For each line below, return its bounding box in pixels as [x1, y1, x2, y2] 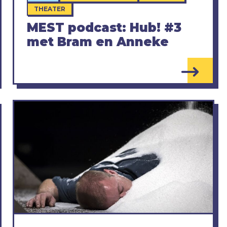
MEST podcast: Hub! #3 [26, 20, 181, 35]
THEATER [33, 5, 65, 13]
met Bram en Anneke [26, 34, 169, 49]
